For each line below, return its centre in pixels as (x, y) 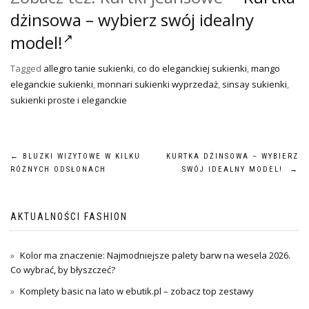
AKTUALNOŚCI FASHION (69, 217)
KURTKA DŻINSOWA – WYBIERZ (232, 157)
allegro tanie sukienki (88, 69)
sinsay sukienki (255, 84)
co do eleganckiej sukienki (192, 69)
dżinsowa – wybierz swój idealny (132, 20)
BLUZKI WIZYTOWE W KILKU (80, 157)
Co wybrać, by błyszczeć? (63, 270)
